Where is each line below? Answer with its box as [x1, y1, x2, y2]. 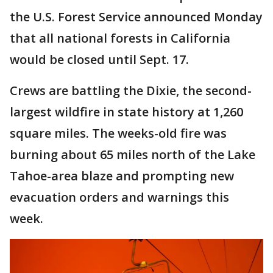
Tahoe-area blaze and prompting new [10, 168, 234, 184]
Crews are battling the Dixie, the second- [10, 82, 252, 99]
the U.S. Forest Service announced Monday [10, 9, 263, 25]
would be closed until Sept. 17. [10, 51, 189, 68]
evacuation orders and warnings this [10, 189, 229, 205]
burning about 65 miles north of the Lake [10, 146, 255, 163]
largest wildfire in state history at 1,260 [10, 104, 243, 120]
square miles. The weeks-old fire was [10, 125, 227, 141]
